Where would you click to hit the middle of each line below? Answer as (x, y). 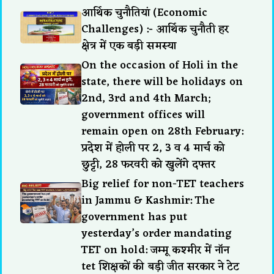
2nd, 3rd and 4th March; (146, 98)
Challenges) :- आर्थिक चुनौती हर (155, 29)
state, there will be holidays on (162, 82)
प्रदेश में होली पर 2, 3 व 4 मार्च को (153, 148)
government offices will (143, 115)
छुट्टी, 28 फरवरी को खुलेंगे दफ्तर (149, 164)
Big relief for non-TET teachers (163, 184)
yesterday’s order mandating (157, 233)
